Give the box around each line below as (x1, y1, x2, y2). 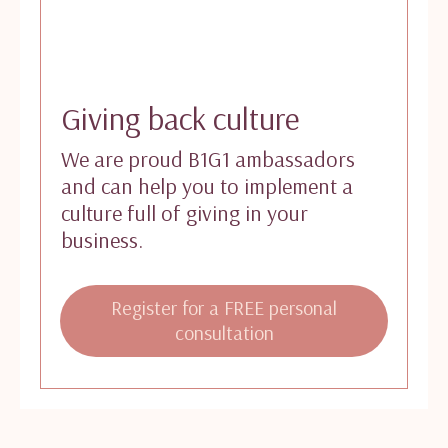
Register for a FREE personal (111, 295, 337, 321)
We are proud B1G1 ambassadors (61, 145, 355, 174)
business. (61, 226, 143, 255)
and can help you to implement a (61, 172, 353, 201)
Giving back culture (61, 98, 300, 139)
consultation (174, 320, 274, 346)
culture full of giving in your (61, 199, 308, 228)
